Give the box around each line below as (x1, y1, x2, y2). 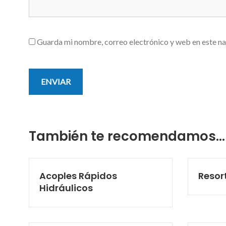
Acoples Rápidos (39, 169, 117, 182)
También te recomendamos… (29, 127, 225, 145)
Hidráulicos (39, 181, 93, 194)
